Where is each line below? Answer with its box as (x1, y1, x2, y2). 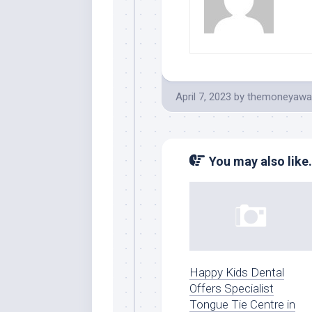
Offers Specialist (189, 281, 274, 295)
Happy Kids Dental (189, 265, 284, 279)
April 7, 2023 (175, 90, 231, 103)
